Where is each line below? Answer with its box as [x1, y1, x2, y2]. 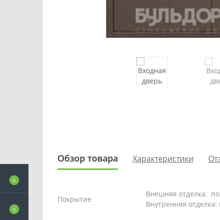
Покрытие [57, 194, 91, 204]
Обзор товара [57, 152, 118, 164]
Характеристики [133, 153, 193, 164]
